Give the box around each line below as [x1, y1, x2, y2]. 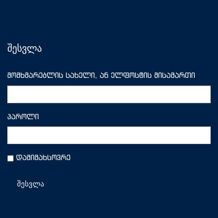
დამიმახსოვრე [16, 153, 71, 162]
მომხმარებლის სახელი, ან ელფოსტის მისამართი [7, 71, 195, 80]
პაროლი [7, 111, 39, 121]
